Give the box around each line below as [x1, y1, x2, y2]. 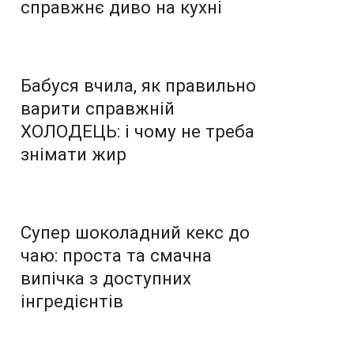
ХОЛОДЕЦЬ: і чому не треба [21, 120, 254, 141]
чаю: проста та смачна [21, 244, 212, 265]
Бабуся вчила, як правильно [21, 74, 256, 96]
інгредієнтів [21, 290, 123, 311]
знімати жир [21, 143, 126, 164]
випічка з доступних [21, 267, 191, 288]
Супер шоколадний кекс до [21, 221, 250, 243]
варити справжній [21, 97, 175, 119]
